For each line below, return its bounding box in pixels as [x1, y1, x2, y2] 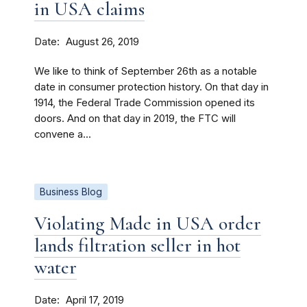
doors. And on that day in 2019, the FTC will [34, 112, 236, 125]
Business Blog [40, 186, 102, 197]
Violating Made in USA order [34, 212, 261, 235]
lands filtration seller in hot [34, 234, 241, 257]
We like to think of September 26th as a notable [34, 65, 257, 77]
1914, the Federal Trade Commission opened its [34, 97, 255, 109]
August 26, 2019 [66, 36, 139, 48]
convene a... [34, 128, 91, 140]
